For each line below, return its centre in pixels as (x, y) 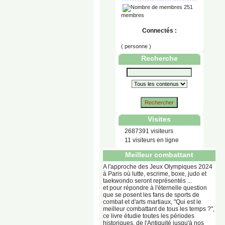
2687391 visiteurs (148, 131)
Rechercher (159, 102)
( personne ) (136, 46)
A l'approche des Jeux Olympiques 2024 (158, 167)
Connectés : (159, 31)
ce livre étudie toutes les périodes (149, 216)
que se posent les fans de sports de (151, 195)
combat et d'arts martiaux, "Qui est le (152, 202)
